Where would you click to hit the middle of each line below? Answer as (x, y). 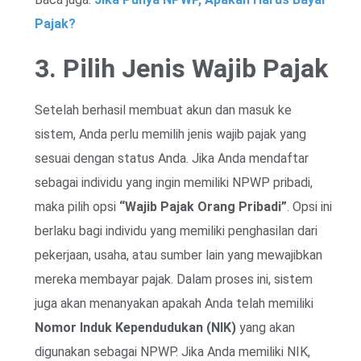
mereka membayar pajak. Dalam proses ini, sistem (174, 279)
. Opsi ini (309, 206)
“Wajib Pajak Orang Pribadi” (203, 206)
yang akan (266, 327)
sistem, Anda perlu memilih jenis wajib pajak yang (170, 134)
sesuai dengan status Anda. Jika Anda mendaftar (172, 158)
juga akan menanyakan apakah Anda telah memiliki (174, 303)
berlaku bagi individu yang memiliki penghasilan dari (176, 230)
